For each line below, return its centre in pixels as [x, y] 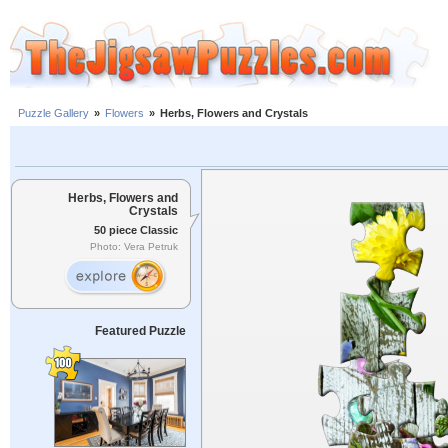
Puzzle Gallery [53, 113]
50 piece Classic [136, 229]
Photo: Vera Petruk [134, 247]
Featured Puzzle [140, 331]
